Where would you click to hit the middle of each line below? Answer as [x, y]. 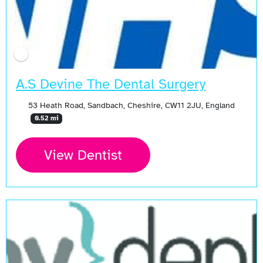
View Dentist [83, 155]
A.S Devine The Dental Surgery [111, 84]
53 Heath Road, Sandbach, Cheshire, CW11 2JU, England [131, 105]
